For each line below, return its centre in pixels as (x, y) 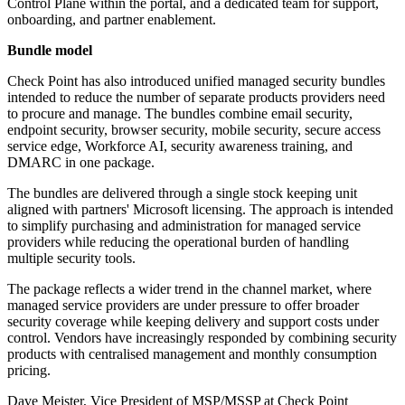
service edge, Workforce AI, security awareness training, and (180, 146)
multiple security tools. (71, 259)
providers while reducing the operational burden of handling (178, 242)
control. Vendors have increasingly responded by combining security (202, 338)
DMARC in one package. (81, 163)
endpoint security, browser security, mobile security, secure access (194, 130)
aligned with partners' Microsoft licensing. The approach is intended (200, 210)
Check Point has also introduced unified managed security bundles (196, 81)
